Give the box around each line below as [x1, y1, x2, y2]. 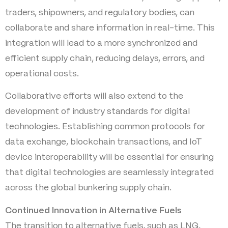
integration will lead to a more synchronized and [5, 39, 197, 47]
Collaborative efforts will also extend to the [5, 92, 183, 101]
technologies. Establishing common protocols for [5, 123, 205, 131]
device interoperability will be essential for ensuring [5, 153, 214, 162]
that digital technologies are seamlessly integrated [5, 168, 214, 177]
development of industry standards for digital [5, 107, 190, 116]
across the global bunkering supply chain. [5, 184, 172, 192]
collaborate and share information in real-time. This [5, 23, 215, 32]
